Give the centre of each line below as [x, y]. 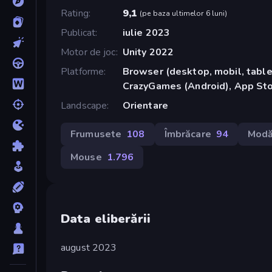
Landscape [84, 105]
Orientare [145, 105]
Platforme [83, 71]
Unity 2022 [148, 52]
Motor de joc [88, 52]
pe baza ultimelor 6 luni [184, 13]
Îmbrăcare [188, 134]
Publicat [78, 32]
